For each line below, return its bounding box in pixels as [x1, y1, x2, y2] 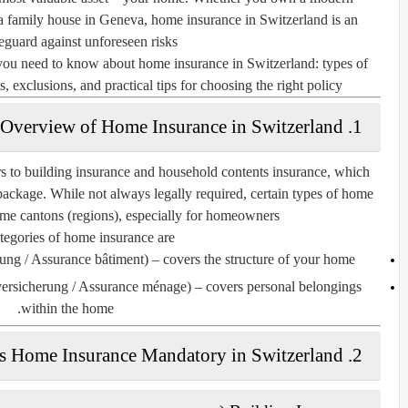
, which [327, 163, 370, 179]
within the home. [20, 300, 114, 316]
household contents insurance [158, 163, 327, 179]
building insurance [25, 163, 130, 179]
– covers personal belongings [190, 278, 362, 294]
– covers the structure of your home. [148, 250, 355, 267]
